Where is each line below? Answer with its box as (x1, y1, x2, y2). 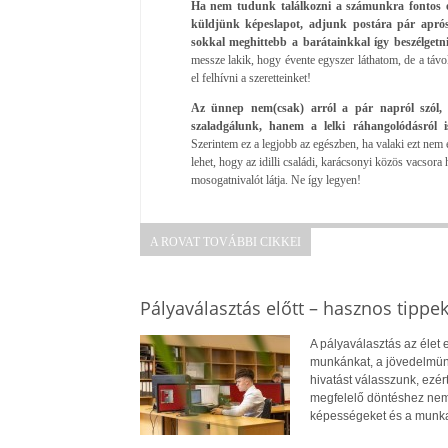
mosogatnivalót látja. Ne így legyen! (190, 172, 361, 187)
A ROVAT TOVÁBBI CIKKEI (149, 234, 301, 249)
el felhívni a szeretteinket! (190, 70, 311, 85)
